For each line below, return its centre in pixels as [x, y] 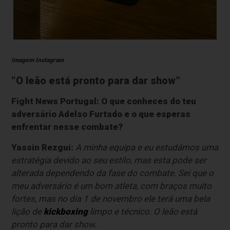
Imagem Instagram [38, 60]
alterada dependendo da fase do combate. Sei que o [113, 173]
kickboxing [66, 211]
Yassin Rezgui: [43, 147]
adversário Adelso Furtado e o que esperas [101, 114]
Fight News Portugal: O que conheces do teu [104, 101]
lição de [28, 211]
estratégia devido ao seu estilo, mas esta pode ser [109, 160]
